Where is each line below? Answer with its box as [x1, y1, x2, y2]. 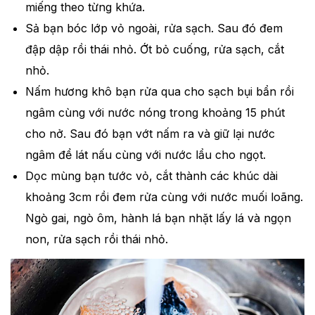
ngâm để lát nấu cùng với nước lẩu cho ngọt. [25, 147, 266, 162]
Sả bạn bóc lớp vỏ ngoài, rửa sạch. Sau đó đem [25, 20, 283, 35]
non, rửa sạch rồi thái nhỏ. [25, 231, 168, 246]
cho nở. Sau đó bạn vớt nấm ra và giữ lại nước [25, 126, 275, 141]
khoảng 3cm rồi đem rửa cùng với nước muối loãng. [25, 189, 303, 204]
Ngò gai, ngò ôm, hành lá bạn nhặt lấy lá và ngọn [25, 210, 291, 225]
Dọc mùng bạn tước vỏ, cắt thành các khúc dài [25, 168, 278, 183]
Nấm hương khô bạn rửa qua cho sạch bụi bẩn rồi [25, 84, 294, 98]
